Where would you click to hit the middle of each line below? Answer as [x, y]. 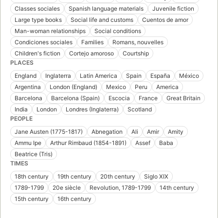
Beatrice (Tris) [34, 154]
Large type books [38, 20]
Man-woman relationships [50, 31]
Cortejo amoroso [91, 54]
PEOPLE [21, 119]
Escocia [119, 98]
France [148, 98]
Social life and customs [102, 20]
